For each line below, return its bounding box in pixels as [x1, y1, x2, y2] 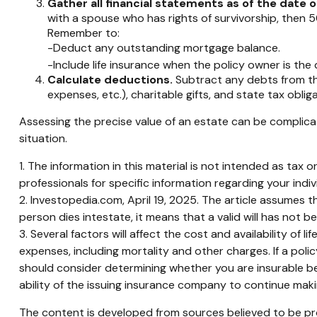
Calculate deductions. [47, 72, 173, 88]
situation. [18, 131, 67, 146]
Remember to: [47, 25, 120, 40]
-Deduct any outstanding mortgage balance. [47, 40, 280, 55]
